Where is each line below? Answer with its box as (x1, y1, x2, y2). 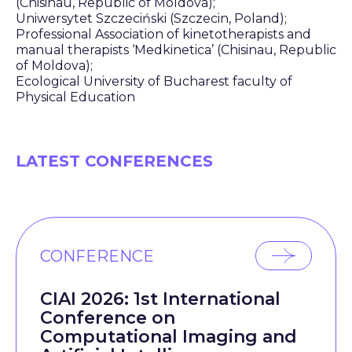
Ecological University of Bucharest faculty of (16, 74, 292, 89)
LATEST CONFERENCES (16, 152, 213, 170)
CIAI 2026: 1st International (40, 288, 280, 310)
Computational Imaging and (40, 326, 297, 347)
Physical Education (16, 90, 135, 104)
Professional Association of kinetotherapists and (16, 27, 311, 42)
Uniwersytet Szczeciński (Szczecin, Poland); (16, 11, 287, 26)
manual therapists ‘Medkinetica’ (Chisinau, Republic (16, 42, 336, 57)
